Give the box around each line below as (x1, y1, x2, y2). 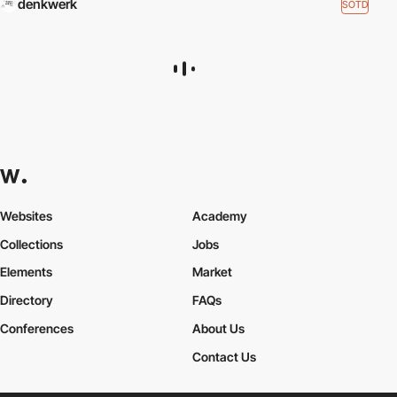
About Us (191, 321, 245, 337)
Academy (191, 207, 247, 223)
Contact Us (191, 349, 256, 365)
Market (191, 264, 232, 280)
